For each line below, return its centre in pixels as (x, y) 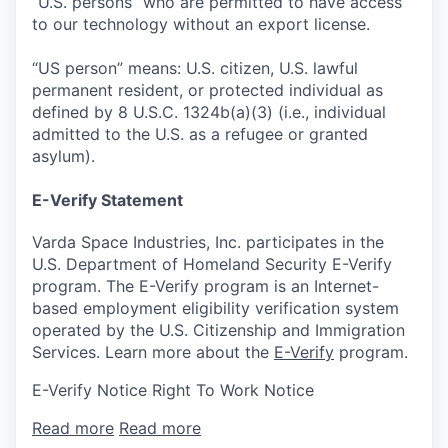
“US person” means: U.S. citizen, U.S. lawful (195, 67)
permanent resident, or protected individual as (207, 89)
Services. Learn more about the (153, 351)
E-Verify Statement (107, 199)
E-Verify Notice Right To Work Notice (173, 389)
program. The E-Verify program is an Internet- (205, 285)
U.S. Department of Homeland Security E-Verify (212, 263)
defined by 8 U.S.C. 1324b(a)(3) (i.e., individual (209, 111)
